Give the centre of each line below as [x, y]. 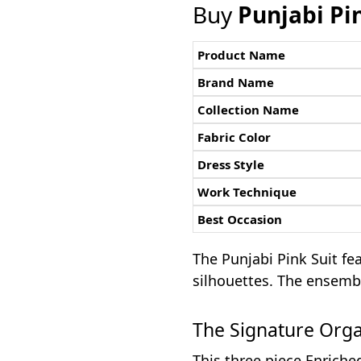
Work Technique [247, 191]
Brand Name [236, 82]
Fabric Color [234, 137]
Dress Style [231, 164]
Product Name [242, 54]
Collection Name [249, 109]
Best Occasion [240, 219]
